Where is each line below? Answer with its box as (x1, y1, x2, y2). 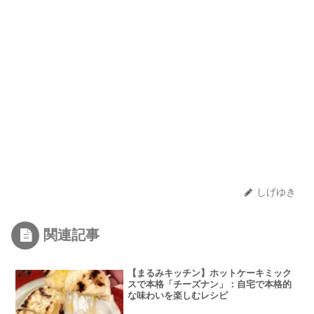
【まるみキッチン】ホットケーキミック (128, 268, 292, 279)
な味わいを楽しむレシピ (128, 290, 228, 301)
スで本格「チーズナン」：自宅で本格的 (128, 279, 292, 290)
